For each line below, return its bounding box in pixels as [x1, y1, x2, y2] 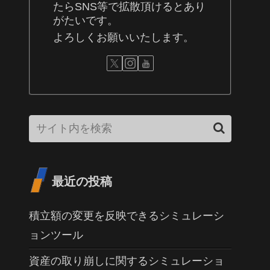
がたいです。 [53, 14, 118, 27]
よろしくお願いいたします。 [53, 31, 194, 44]
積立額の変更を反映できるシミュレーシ [29, 209, 224, 222]
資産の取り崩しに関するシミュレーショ [29, 254, 224, 267]
